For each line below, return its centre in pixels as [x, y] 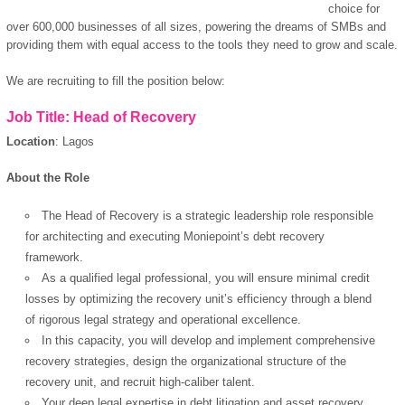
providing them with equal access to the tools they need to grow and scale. [202, 44]
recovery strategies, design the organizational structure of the [186, 361]
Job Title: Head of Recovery [101, 117]
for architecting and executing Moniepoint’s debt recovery [175, 236]
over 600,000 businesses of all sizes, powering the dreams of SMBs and [196, 26]
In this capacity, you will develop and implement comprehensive [209, 340]
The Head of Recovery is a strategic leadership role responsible [208, 215]
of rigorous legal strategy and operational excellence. [164, 319]
